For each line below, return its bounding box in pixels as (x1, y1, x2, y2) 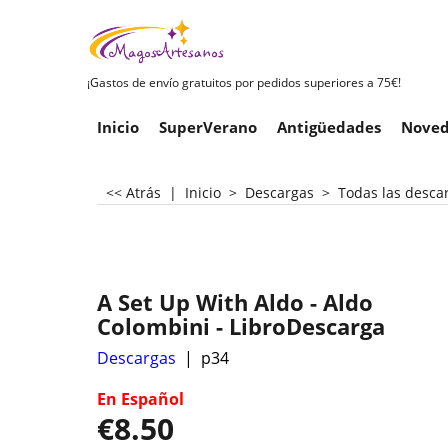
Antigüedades (277, 117, 381, 137)
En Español (97, 387, 184, 410)
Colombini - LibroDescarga (97, 310, 385, 342)
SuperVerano (159, 117, 257, 137)
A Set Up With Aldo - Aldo (97, 286, 373, 318)
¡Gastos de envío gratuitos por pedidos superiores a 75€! (87, 74, 401, 91)
